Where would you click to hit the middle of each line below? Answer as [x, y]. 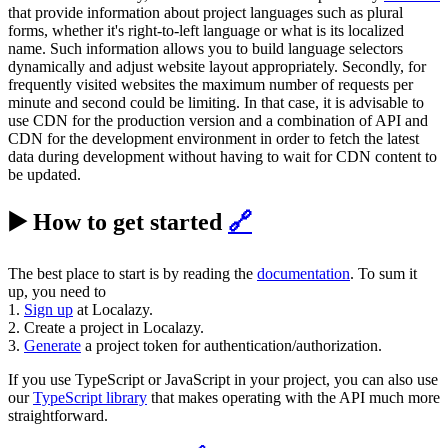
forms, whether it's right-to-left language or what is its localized [206, 31]
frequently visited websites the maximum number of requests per [210, 85]
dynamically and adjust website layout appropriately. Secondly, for [217, 67]
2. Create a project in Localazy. [106, 327]
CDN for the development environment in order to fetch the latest [213, 139]
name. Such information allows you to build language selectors [205, 49]
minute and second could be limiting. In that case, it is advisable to [216, 103]
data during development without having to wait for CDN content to [222, 157]
